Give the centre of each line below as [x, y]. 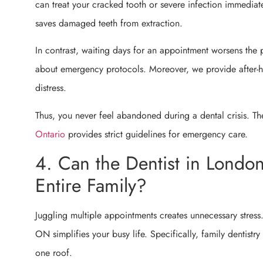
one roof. [54, 253]
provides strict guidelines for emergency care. [156, 134]
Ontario [50, 134]
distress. [51, 88]
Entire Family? [91, 186]
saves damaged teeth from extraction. [109, 23]
